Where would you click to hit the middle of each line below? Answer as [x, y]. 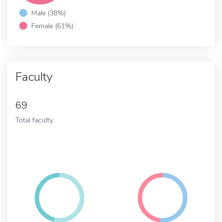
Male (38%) [49, 13]
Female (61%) [52, 26]
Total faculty [34, 120]
